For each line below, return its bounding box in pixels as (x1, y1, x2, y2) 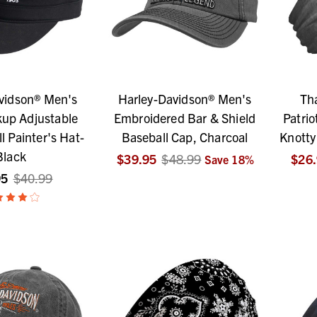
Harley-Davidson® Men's (117, 91, 252, 108)
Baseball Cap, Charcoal (121, 129, 248, 146)
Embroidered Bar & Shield (113, 110, 256, 127)
